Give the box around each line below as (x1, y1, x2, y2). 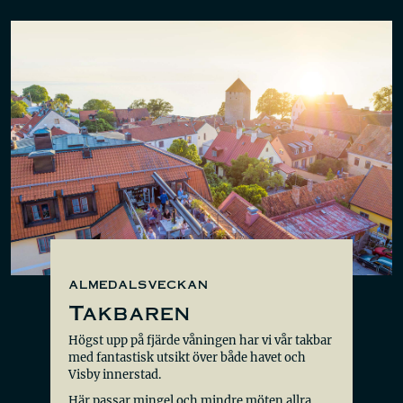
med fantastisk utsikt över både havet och (68, 349, 306, 365)
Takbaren (68, 297, 190, 326)
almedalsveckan (68, 273, 208, 292)
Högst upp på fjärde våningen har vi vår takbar (68, 332, 332, 348)
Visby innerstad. (68, 366, 161, 382)
